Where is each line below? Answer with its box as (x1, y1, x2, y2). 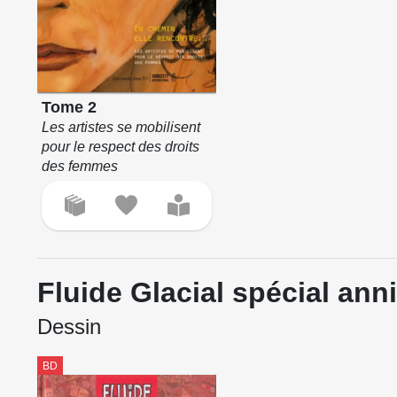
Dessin (37, 314, 101, 339)
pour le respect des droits (41, 138, 199, 154)
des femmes (41, 158, 118, 174)
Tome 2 (41, 97, 97, 116)
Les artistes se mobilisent (41, 119, 200, 135)
